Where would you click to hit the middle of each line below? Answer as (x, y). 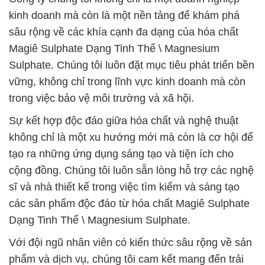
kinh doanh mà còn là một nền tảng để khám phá (124, 15)
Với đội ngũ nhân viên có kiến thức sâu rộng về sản (130, 243)
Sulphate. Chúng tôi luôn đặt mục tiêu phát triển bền (132, 65)
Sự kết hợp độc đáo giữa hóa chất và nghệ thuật (124, 121)
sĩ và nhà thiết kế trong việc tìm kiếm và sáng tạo (124, 187)
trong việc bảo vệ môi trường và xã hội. (101, 98)
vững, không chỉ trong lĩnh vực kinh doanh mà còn (127, 82)
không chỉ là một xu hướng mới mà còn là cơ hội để (131, 137)
